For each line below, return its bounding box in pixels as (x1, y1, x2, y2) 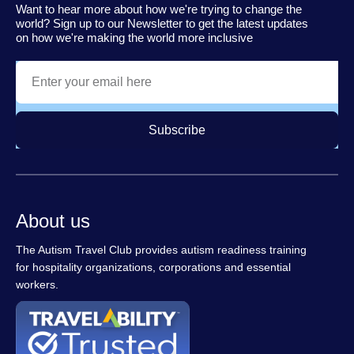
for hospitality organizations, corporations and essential (16, 261, 291, 274)
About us (16, 210, 90, 232)
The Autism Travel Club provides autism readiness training (16, 243, 307, 257)
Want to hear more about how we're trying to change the (16, 2, 302, 17)
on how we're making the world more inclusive (16, 31, 253, 45)
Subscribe (149, 123, 205, 137)
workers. (16, 278, 58, 292)
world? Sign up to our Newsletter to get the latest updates (16, 17, 308, 31)
